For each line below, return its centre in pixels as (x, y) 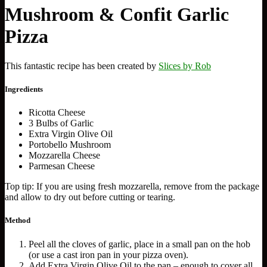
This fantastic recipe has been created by (82, 66)
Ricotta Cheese (57, 113)
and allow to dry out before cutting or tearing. (90, 197)
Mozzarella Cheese (64, 156)
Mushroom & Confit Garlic (117, 15)
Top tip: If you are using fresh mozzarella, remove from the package (132, 187)
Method (18, 221)
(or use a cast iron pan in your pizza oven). (108, 254)
